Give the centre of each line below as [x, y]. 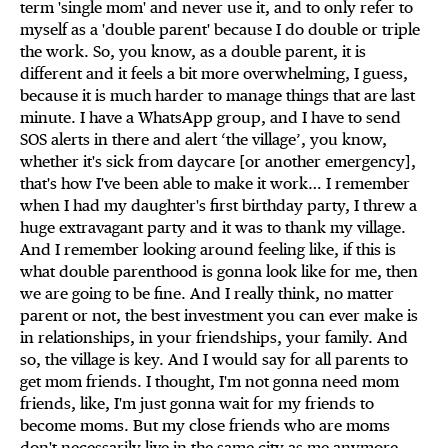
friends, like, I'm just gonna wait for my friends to [197, 404]
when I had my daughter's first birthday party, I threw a [218, 206]
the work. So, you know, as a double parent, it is [193, 52]
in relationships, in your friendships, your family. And [214, 338]
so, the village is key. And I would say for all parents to [214, 360]
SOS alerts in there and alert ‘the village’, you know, [203, 140]
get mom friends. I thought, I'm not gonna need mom [209, 382]
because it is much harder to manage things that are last [217, 96]
